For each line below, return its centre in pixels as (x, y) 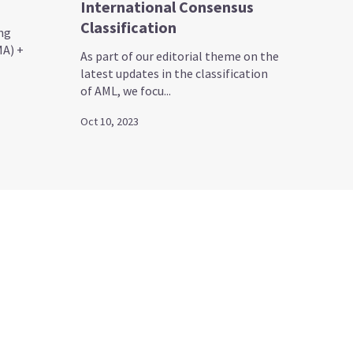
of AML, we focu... (126, 90)
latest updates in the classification (175, 73)
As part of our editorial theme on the (180, 56)
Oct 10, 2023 (110, 121)
